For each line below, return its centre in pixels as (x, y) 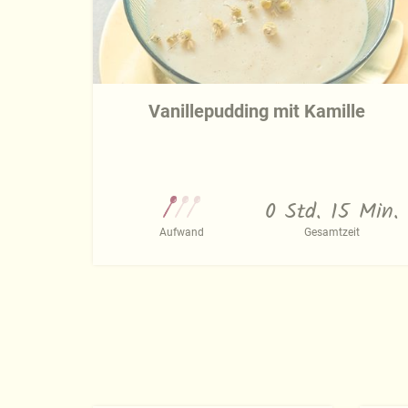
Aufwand (182, 233)
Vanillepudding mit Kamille (257, 112)
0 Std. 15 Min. (332, 213)
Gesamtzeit (332, 233)
